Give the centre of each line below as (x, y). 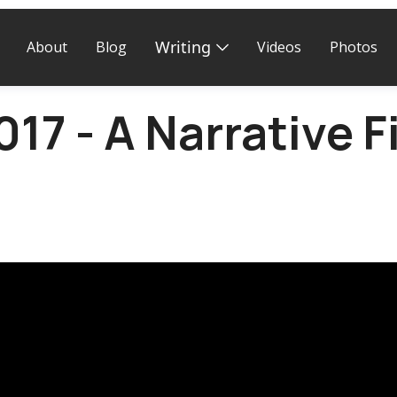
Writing (183, 47)
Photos (354, 47)
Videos (279, 47)
